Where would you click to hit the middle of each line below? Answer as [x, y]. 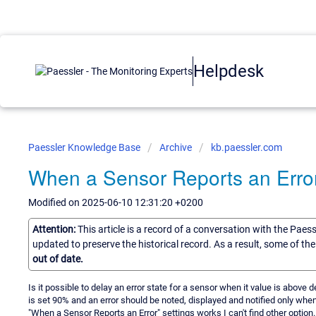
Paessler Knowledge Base [85, 147]
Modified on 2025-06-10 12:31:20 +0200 [116, 202]
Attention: [55, 229]
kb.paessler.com [247, 147]
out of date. [58, 259]
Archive [176, 147]
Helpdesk [229, 71]
